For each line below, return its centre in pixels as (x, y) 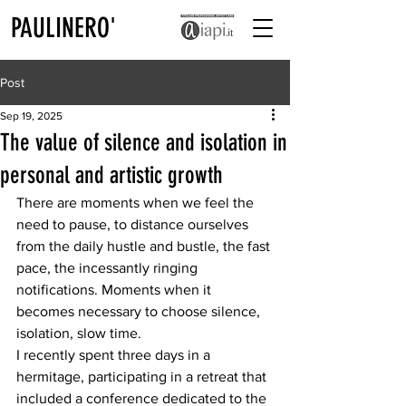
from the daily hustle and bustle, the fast (145, 246)
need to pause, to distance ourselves (134, 224)
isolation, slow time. (79, 333)
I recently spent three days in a (115, 355)
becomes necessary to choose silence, (140, 311)
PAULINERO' (63, 28)
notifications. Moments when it (116, 290)
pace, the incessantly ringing (109, 268)
